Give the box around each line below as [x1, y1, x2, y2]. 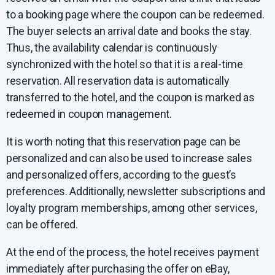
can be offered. [6, 217, 78, 231]
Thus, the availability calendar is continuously [6, 41, 217, 54]
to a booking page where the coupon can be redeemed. [6, 7, 265, 21]
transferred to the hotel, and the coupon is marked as [6, 90, 255, 104]
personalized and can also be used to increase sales [6, 151, 252, 165]
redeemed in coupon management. [6, 107, 172, 120]
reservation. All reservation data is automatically [6, 74, 230, 87]
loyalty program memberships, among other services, [6, 201, 257, 214]
